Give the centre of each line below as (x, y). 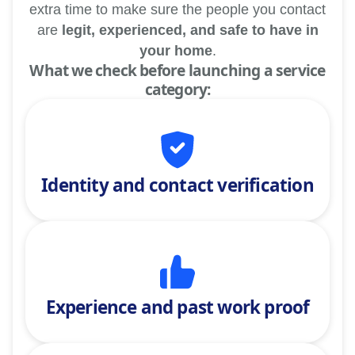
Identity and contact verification (177, 185)
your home (176, 51)
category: (177, 89)
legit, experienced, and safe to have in (190, 30)
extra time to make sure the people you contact (177, 10)
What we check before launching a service (177, 70)
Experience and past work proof (177, 307)
